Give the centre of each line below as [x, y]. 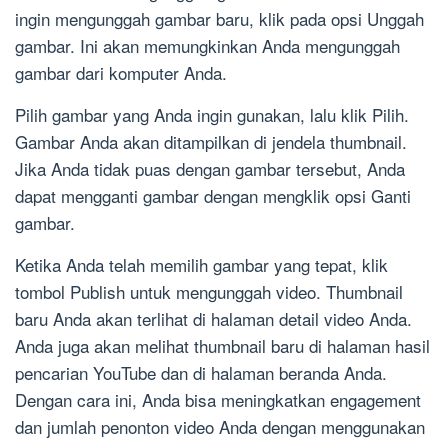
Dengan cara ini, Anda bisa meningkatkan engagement [218, 400]
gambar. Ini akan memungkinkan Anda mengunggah [207, 46]
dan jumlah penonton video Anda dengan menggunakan [220, 427]
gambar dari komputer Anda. [121, 73]
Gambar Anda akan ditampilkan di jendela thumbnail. [211, 142]
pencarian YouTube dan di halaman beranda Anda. [201, 373]
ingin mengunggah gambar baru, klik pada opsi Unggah [219, 19]
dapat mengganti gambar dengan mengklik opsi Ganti [213, 196]
